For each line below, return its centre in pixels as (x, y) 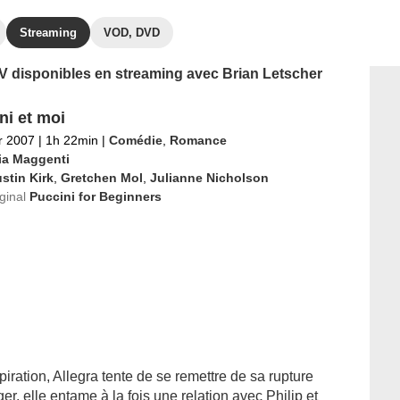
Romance (198, 140)
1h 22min (71, 140)
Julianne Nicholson (209, 178)
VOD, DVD (132, 33)
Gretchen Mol (101, 178)
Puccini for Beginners (95, 196)
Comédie (135, 140)
